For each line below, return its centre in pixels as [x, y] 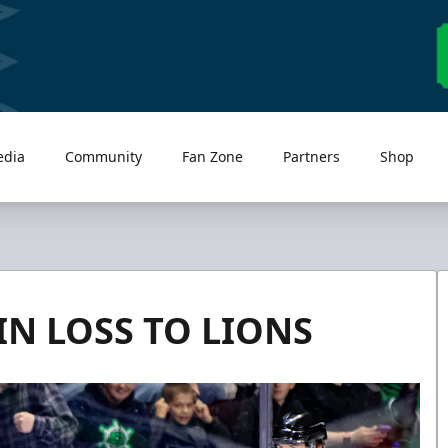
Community [104, 156]
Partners [312, 156]
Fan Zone [213, 156]
